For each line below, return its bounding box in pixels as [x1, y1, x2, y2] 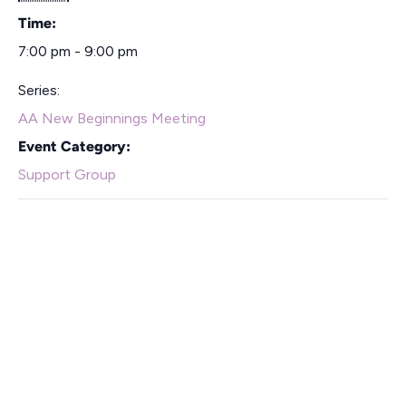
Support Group [18, 165, 116, 183]
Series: [18, 81, 60, 99]
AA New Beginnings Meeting [18, 109, 206, 127]
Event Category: [18, 137, 130, 155]
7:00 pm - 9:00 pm [18, 42, 138, 60]
